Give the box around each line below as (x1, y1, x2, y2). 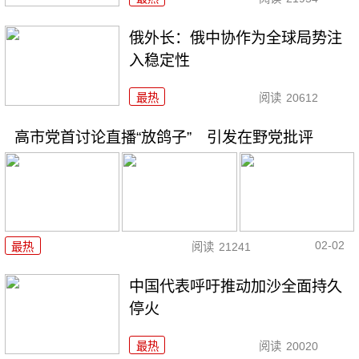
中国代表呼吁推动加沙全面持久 (129, 277, 343, 295)
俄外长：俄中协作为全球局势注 (129, 30, 343, 47)
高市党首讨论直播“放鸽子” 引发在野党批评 (14, 129, 313, 147)
